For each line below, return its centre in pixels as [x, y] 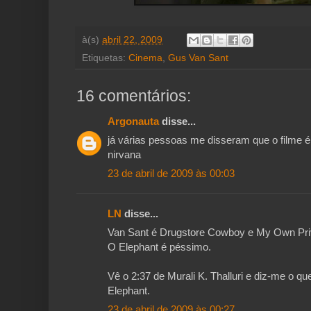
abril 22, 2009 [132, 40]
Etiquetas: [105, 58]
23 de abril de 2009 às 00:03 [171, 174]
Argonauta [133, 121]
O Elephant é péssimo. [159, 247]
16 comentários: [134, 96]
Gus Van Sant [198, 58]
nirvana [124, 155]
